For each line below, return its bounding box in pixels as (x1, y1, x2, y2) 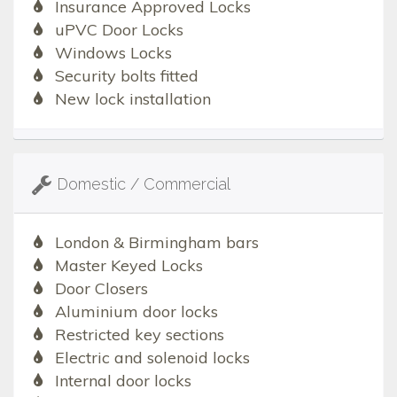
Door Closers (54, 278, 148, 300)
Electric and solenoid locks (54, 347, 250, 369)
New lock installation (54, 89, 211, 110)
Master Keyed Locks (54, 255, 203, 276)
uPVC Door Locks (54, 19, 183, 41)
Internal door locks (54, 370, 191, 392)
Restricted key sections (54, 324, 224, 346)
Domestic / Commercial (57, 175, 230, 194)
